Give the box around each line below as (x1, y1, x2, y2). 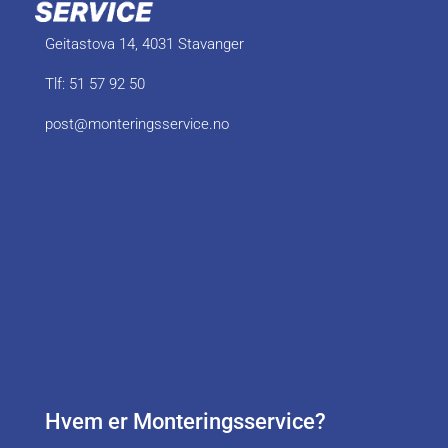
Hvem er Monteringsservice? (44, 409, 326, 435)
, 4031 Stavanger (134, 35, 244, 54)
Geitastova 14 (44, 35, 135, 54)
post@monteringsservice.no (44, 115, 229, 134)
